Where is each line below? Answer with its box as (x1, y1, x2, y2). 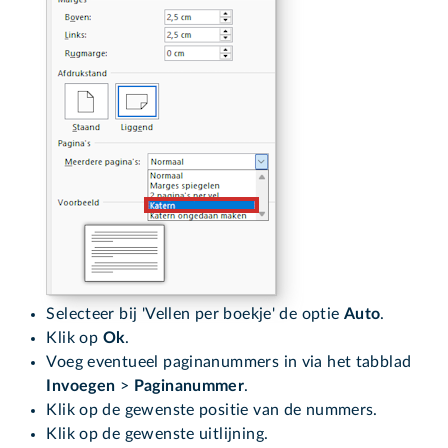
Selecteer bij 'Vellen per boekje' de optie (46, 306, 344, 323)
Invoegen (46, 378, 120, 395)
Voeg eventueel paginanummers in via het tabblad (46, 354, 412, 371)
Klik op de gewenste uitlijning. (46, 426, 269, 443)
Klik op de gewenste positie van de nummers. (46, 402, 378, 419)
